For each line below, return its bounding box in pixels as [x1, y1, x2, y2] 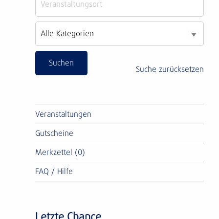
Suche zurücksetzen [135, 66, 204, 73]
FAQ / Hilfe [35, 168, 73, 175]
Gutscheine [35, 130, 73, 137]
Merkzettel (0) [35, 149, 85, 156]
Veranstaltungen [35, 110, 91, 118]
